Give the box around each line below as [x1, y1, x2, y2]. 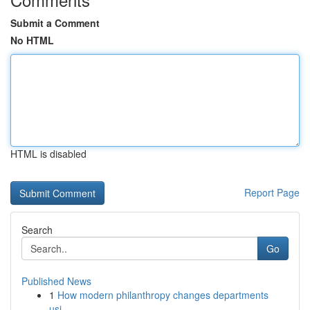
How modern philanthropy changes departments [57, 288, 268, 302]
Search [21, 223, 53, 237]
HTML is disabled [10, 147, 86, 161]
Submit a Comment [10, 16, 100, 30]
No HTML [10, 33, 54, 47]
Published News [21, 274, 91, 288]
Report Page [244, 185, 300, 199]
